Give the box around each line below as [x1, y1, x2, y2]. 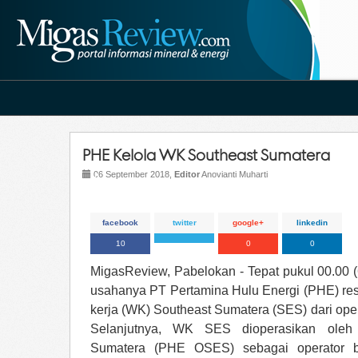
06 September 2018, [91, 169, 174, 179]
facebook [102, 218, 138, 227]
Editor [174, 169, 200, 179]
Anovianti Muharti [200, 169, 268, 179]
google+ [233, 218, 264, 227]
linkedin [296, 218, 328, 227]
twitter [172, 218, 197, 227]
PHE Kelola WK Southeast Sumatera [82, 145, 330, 165]
